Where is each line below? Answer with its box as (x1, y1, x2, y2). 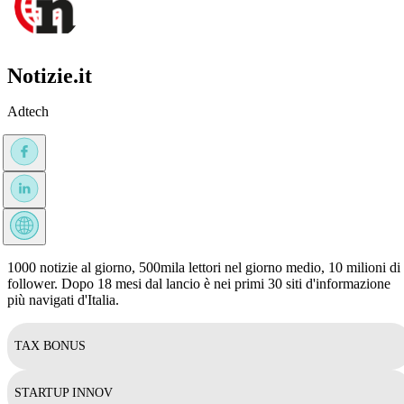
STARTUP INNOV (14, 385, 113, 399)
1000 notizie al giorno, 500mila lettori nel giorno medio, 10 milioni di (7, 259, 400, 275)
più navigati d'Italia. (7, 291, 119, 308)
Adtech (7, 103, 49, 119)
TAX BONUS (14, 338, 86, 353)
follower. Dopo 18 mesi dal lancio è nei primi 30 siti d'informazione (7, 275, 390, 291)
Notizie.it (7, 63, 92, 87)
